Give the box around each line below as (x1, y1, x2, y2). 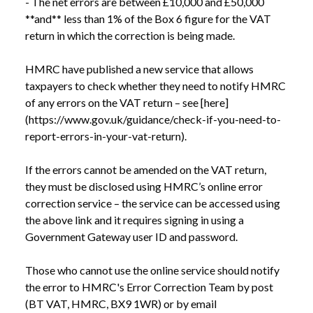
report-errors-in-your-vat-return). (25, 129, 187, 143)
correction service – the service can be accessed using (25, 196, 280, 210)
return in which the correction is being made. (25, 29, 235, 43)
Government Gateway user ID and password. (25, 230, 238, 244)
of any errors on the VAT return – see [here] (25, 96, 228, 110)
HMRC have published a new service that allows (25, 62, 254, 76)
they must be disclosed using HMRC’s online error (25, 180, 263, 194)
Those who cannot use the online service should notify (25, 263, 279, 277)
